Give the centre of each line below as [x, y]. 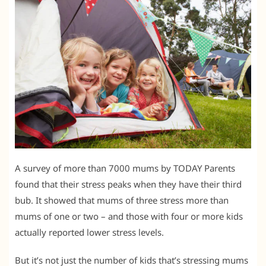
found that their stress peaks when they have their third [128, 184]
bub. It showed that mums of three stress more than [122, 200]
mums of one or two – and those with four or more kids [129, 216]
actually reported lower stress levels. [89, 232]
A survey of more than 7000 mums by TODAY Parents [125, 168]
